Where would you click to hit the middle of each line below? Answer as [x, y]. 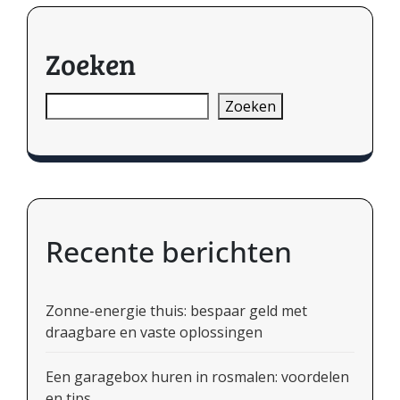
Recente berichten [169, 251]
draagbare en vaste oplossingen [154, 332]
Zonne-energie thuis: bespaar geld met [176, 310]
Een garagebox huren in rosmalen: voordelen [197, 376]
